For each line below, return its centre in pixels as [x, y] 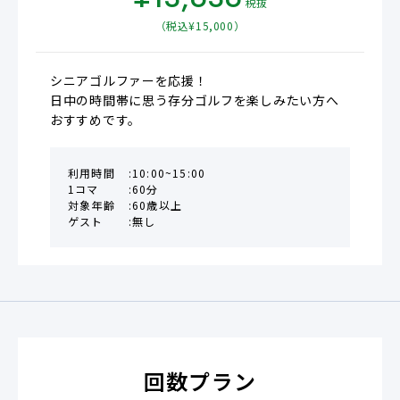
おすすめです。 [96, 126]
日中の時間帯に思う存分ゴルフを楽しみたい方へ [195, 107]
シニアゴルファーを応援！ [129, 87]
